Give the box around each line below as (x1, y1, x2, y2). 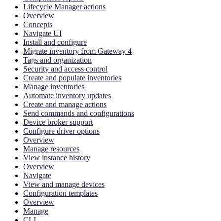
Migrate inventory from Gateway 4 (23, 47, 132, 56)
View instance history (23, 153, 90, 162)
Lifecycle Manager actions (23, 2, 106, 11)
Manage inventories (23, 82, 84, 91)
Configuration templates (23, 189, 98, 198)
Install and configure (23, 38, 87, 47)
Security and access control (23, 65, 108, 74)
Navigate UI (23, 29, 62, 38)
